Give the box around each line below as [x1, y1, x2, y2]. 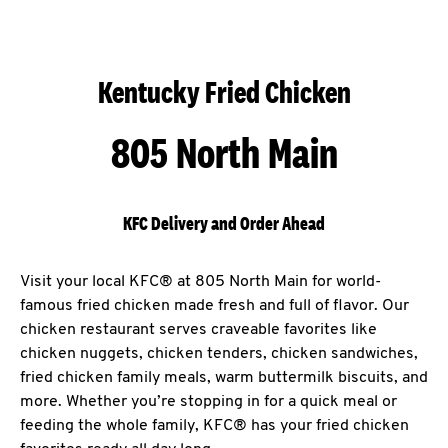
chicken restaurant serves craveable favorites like [20, 322, 377, 338]
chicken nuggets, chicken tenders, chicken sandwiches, [20, 346, 418, 362]
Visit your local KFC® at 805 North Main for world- [20, 274, 381, 290]
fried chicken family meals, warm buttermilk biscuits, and [20, 370, 428, 386]
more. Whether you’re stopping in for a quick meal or [20, 394, 397, 410]
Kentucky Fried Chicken [97, 74, 351, 110]
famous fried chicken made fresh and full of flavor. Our [20, 298, 409, 314]
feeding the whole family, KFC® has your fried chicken [20, 418, 409, 434]
